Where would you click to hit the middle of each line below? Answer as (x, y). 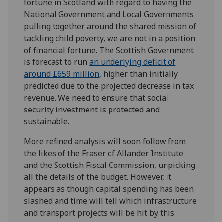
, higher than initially (139, 74)
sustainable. (47, 121)
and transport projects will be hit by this (99, 212)
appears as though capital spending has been (109, 189)
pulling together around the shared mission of (110, 26)
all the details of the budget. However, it (98, 177)
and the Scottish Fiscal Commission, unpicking (110, 165)
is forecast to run (57, 62)
